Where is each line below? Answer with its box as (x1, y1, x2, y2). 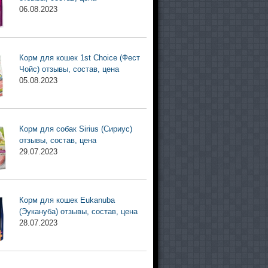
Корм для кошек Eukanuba (19, 196, 115, 205)
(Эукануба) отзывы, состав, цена (19, 207, 138, 217)
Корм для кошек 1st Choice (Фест (19, 53, 140, 63)
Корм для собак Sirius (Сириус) (19, 124, 132, 134)
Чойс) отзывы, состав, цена (19, 65, 119, 74)
